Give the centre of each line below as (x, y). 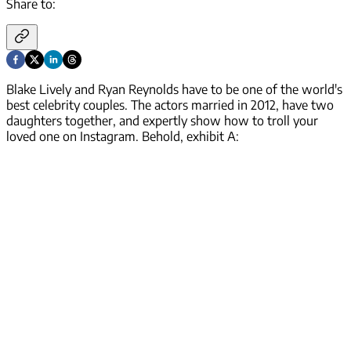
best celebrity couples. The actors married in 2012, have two (170, 105)
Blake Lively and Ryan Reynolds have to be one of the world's (174, 90)
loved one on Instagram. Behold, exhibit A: (123, 137)
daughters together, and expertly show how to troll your (162, 121)
